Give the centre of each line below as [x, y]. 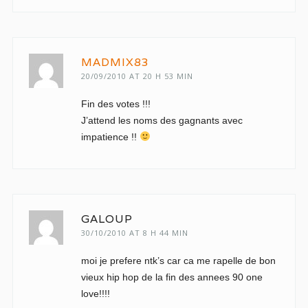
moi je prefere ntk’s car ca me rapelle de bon [178, 261]
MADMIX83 [115, 62]
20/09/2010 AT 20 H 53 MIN [137, 76]
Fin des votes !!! [115, 104]
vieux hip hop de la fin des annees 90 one [172, 277]
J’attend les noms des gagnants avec [162, 120]
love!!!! [95, 294]
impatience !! [110, 137]
